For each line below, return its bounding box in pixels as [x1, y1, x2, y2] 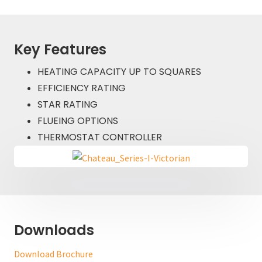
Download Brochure [14, 248, 93, 260]
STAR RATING [37, 98, 98, 112]
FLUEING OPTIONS [37, 114, 118, 128]
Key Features [14, 40, 106, 60]
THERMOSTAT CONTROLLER [37, 130, 162, 144]
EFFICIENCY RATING [37, 81, 126, 95]
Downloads [14, 220, 94, 240]
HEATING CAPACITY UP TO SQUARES [37, 65, 201, 79]
